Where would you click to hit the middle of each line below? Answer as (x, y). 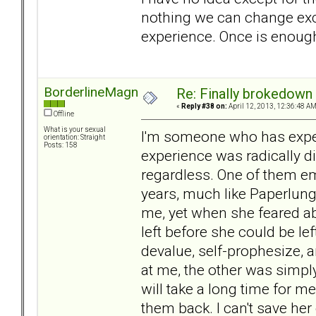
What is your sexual (75, 130)
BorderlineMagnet (97, 92)
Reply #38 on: (204, 107)
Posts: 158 (61, 145)
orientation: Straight (74, 138)
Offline (63, 114)
